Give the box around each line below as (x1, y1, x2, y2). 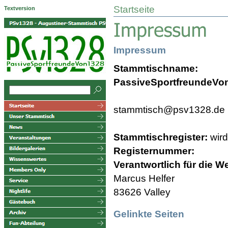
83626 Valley (113, 186, 170, 197)
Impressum (113, 44, 166, 55)
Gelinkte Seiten (113, 208, 184, 219)
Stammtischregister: (113, 131, 210, 142)
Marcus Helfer (113, 173, 175, 184)
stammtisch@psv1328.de (113, 104, 225, 115)
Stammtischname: (113, 63, 198, 74)
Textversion (4, 5, 35, 11)
